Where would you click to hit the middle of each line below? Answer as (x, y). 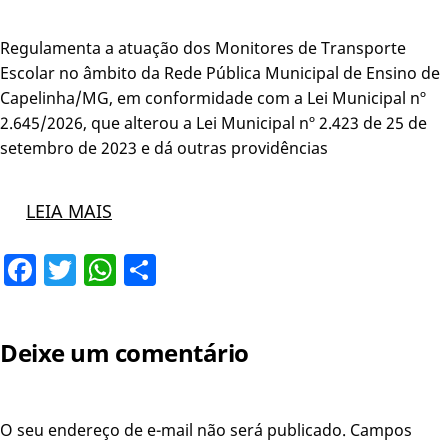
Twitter (129, 269)
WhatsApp (193, 269)
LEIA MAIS (68, 210)
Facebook (107, 269)
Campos (381, 429)
